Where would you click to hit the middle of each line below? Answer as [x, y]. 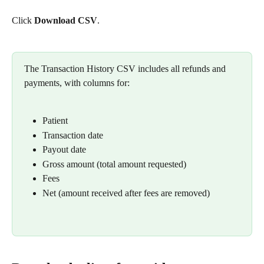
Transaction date [73, 135]
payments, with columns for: [77, 82]
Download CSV [66, 20]
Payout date [64, 150]
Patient [55, 121]
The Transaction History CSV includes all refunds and [126, 68]
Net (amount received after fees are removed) [126, 193]
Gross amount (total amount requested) [114, 164]
